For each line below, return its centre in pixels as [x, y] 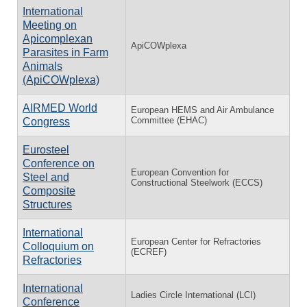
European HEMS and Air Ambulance [202, 110]
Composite [49, 191]
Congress [46, 121]
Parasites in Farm [65, 52]
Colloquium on [58, 246]
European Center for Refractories [196, 241]
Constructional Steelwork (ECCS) [197, 182]
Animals [42, 66]
